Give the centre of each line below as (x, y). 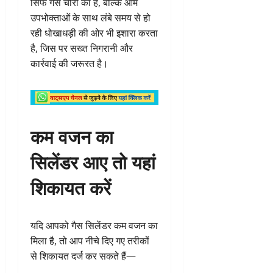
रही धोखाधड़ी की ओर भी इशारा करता (94, 33)
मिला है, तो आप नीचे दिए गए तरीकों (90, 241)
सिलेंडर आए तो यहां (93, 161)
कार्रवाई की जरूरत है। (69, 64)
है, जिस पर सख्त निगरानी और (82, 48)
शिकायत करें (71, 187)
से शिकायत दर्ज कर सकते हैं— (83, 256)
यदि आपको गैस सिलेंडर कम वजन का (94, 226)
